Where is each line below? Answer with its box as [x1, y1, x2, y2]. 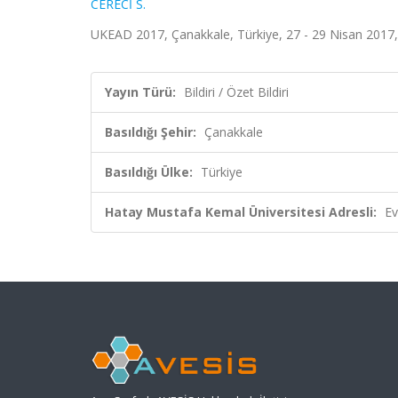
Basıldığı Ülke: [105, 163, 193, 180]
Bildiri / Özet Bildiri [184, 84, 289, 100]
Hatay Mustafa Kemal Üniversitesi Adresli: [105, 203, 377, 220]
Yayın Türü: [105, 84, 176, 100]
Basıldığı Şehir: [105, 123, 196, 140]
